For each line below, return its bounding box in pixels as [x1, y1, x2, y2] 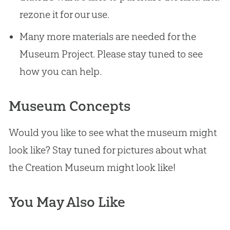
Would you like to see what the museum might [8, 126, 217, 139]
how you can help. [19, 65, 102, 78]
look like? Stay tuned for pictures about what [8, 144, 206, 157]
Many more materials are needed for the [19, 30, 196, 43]
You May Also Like [8, 194, 125, 211]
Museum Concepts [8, 98, 130, 115]
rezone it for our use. [19, 8, 109, 21]
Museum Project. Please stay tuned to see [19, 48, 203, 61]
